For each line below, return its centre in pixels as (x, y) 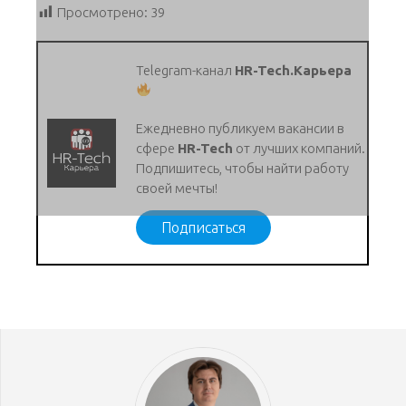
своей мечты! (179, 188)
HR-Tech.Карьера (294, 70)
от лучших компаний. (300, 148)
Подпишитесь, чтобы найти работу (243, 168)
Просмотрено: (102, 12)
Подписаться (204, 227)
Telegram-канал (186, 70)
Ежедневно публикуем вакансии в (241, 128)
